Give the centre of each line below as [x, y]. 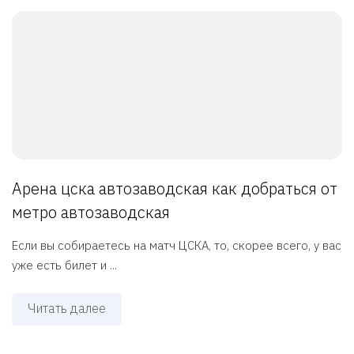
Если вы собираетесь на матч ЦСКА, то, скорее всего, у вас [177, 246]
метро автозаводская [91, 213]
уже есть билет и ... [64, 265]
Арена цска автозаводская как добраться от [175, 189]
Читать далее [67, 309]
